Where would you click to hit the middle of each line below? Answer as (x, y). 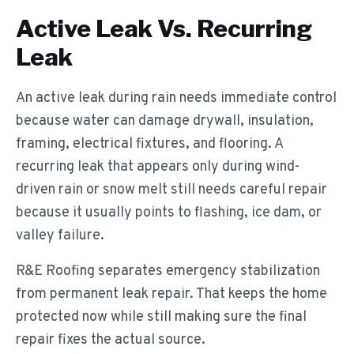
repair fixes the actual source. (111, 340)
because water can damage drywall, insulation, (165, 121)
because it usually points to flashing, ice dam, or (169, 213)
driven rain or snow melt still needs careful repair (171, 190)
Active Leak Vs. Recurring (164, 28)
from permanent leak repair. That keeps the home (171, 294)
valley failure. (60, 236)
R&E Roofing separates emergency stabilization (168, 271)
